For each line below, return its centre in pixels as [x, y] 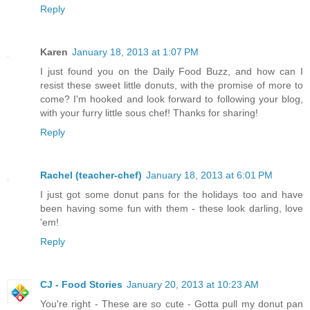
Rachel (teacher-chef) [91, 175]
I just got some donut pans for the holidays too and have [172, 195]
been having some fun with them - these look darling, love [172, 209]
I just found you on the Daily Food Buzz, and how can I [172, 72]
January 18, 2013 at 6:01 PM [209, 175]
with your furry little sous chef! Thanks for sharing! [149, 113]
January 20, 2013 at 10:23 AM [193, 285]
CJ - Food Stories [81, 285]
